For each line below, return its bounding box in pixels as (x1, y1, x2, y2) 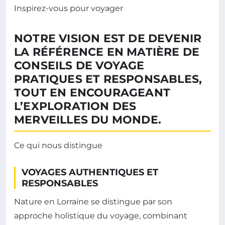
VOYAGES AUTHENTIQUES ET (22, 166, 158, 178)
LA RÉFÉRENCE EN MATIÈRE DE (14, 45, 200, 59)
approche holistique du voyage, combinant (14, 210, 187, 220)
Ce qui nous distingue (14, 140, 102, 150)
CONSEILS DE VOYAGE (14, 58, 145, 72)
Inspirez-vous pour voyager (14, 3, 123, 13)
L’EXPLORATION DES (14, 99, 137, 113)
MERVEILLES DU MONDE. (14, 113, 161, 127)
